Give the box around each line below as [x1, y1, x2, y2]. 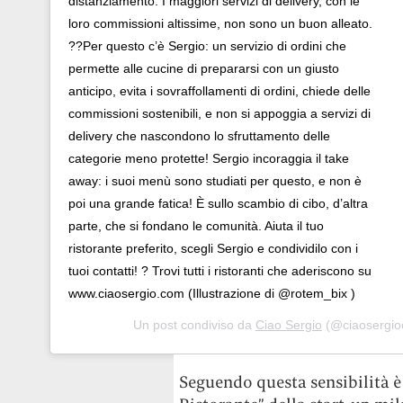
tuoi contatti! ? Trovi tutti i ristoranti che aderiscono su [67, 263, 372, 278]
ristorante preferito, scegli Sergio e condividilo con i [67, 240, 358, 255]
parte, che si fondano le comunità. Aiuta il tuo [67, 218, 324, 233]
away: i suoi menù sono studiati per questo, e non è [67, 173, 362, 188]
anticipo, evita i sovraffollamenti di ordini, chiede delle [67, 83, 371, 98]
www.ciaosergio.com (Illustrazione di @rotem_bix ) [67, 285, 355, 300]
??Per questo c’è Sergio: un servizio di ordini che [67, 38, 346, 53]
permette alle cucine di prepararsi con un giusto [67, 60, 339, 76]
